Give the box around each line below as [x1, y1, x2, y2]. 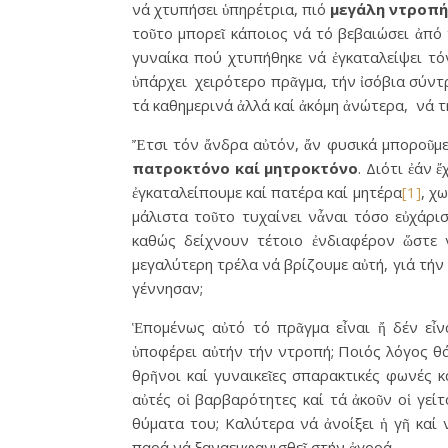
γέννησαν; [132, 277, 203, 298]
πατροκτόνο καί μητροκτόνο [132, 157, 359, 178]
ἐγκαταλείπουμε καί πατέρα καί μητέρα [132, 181, 402, 202]
